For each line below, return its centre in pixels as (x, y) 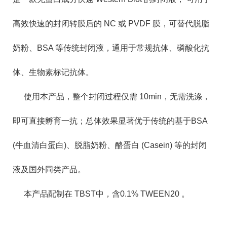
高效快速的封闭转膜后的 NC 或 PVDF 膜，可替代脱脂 (111, 24)
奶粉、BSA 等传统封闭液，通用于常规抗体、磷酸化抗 (111, 48)
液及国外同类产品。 (49, 169)
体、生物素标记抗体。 (53, 72)
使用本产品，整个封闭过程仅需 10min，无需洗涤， (117, 97)
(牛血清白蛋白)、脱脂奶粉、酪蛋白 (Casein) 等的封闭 (110, 145)
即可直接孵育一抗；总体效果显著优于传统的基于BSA (110, 121)
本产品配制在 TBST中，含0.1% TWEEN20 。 (107, 194)
